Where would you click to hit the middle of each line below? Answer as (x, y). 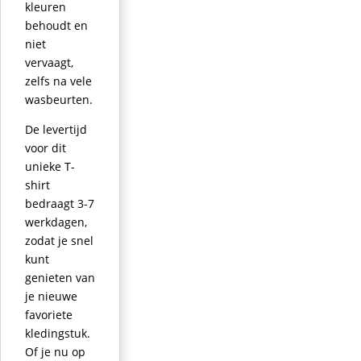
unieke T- (50, 166)
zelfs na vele (58, 81)
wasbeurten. (59, 99)
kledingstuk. (58, 333)
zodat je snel (59, 240)
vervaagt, (49, 62)
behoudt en (56, 25)
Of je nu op (55, 351)
